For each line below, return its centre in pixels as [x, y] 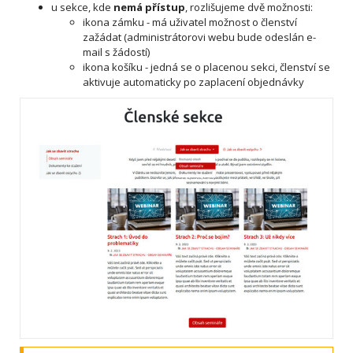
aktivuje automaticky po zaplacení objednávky [193, 82]
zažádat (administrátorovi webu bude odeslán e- [199, 37]
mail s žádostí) [116, 52]
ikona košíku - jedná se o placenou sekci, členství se [206, 67]
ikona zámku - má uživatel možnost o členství [190, 22]
